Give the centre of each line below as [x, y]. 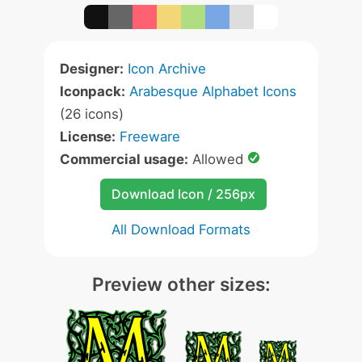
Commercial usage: [124, 159]
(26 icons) [92, 114]
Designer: [92, 69]
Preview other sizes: [181, 284]
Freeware [150, 137]
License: [88, 137]
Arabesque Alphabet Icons [213, 91]
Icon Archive [167, 69]
